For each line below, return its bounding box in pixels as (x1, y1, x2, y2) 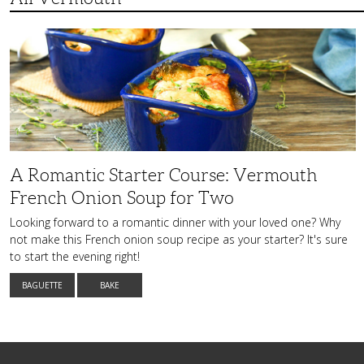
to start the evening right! (10, 249, 140, 265)
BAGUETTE (22, 279, 63, 292)
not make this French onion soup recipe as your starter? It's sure (10, 232, 348, 248)
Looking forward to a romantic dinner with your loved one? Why (10, 214, 340, 231)
